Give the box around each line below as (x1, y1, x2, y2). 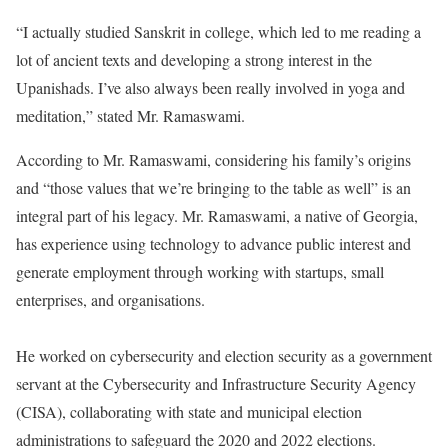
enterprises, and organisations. (16, 289, 205, 310)
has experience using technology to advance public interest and (16, 233, 411, 254)
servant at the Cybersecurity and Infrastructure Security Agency (16, 373, 416, 394)
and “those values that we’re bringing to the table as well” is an (16, 177, 411, 198)
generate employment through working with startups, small (16, 261, 384, 282)
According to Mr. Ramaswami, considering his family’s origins (16, 149, 411, 170)
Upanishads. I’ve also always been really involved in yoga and (16, 77, 405, 98)
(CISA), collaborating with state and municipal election (16, 401, 362, 422)
